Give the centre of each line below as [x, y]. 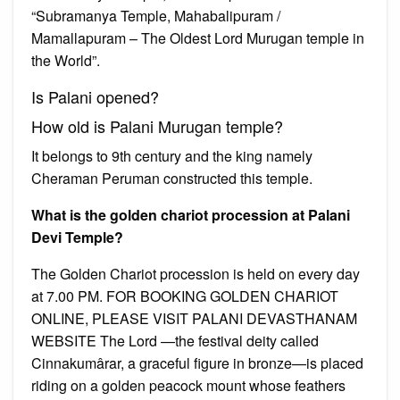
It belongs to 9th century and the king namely [172, 155]
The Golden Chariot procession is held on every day [196, 273]
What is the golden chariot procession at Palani [191, 214]
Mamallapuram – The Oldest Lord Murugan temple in [198, 37]
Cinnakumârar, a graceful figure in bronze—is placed [197, 362]
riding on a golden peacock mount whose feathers [188, 385]
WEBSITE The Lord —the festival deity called [175, 340]
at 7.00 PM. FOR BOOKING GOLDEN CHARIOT [185, 296]
